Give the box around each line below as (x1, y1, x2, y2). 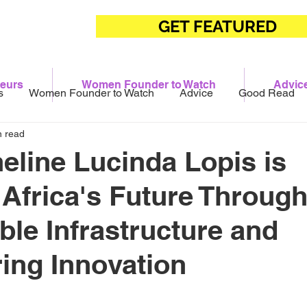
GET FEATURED (158, 16, 277, 36)
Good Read (238, 86, 295, 99)
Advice (179, 86, 213, 99)
